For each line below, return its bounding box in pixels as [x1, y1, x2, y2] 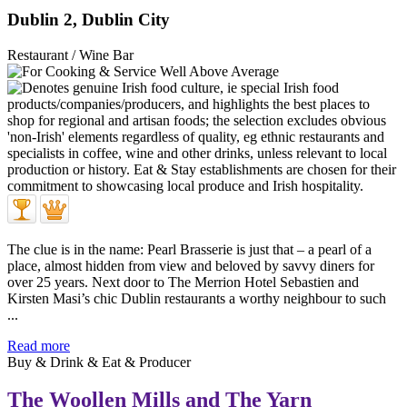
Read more [7, 337, 70, 353]
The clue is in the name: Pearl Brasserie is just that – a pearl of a [7, 241, 372, 257]
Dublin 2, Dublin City [7, 9, 170, 29]
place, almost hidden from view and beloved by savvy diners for [7, 257, 374, 273]
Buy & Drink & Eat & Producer [7, 353, 191, 370]
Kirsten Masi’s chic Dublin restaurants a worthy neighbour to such [7, 290, 386, 306]
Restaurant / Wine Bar [7, 46, 134, 63]
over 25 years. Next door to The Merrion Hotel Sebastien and [7, 273, 359, 290]
